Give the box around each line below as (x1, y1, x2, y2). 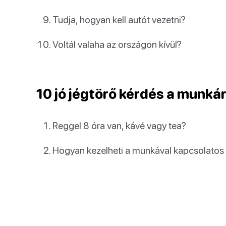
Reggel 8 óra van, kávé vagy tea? (52, 120, 186, 132)
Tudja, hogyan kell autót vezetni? (52, 13, 186, 25)
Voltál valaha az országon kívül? (52, 38, 182, 50)
